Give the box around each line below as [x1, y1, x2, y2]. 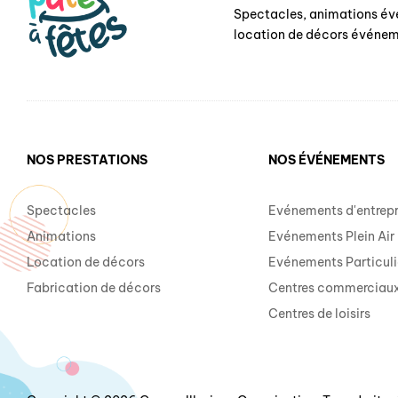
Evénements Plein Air [267, 227, 394, 244]
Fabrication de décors [27, 279, 161, 296]
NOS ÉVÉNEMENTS [267, 151, 385, 168]
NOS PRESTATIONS [27, 151, 147, 168]
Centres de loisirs [267, 305, 370, 322]
